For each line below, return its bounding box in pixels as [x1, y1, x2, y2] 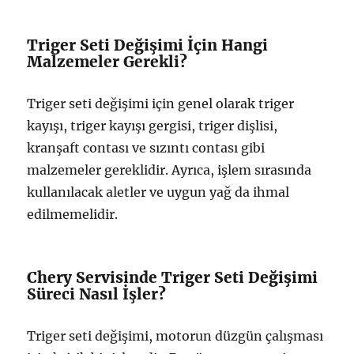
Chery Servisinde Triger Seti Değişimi [27, 268, 318, 288]
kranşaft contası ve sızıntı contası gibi [27, 140, 265, 156]
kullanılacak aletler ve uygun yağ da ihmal [27, 184, 290, 201]
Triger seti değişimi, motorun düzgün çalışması [27, 328, 324, 345]
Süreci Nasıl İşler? [27, 284, 167, 304]
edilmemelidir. [27, 206, 119, 223]
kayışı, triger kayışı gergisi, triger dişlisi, [27, 118, 278, 134]
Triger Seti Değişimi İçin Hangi [27, 36, 269, 55]
